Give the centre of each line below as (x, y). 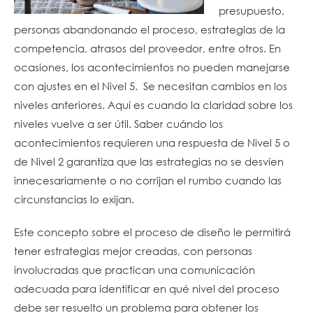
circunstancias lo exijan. (74, 199)
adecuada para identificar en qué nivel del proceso (147, 288)
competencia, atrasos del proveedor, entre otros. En (147, 48)
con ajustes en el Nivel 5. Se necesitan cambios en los (151, 86)
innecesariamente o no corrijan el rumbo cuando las (148, 180)
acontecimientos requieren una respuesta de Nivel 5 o (152, 142)
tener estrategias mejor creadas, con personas (133, 250)
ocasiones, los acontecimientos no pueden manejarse (152, 67)
